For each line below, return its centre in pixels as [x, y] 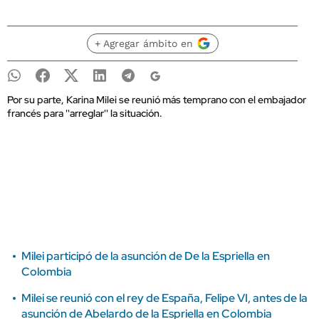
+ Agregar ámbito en [143, 43]
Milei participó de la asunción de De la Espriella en [146, 256]
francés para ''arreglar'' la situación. [85, 113]
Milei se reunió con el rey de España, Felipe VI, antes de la [164, 298]
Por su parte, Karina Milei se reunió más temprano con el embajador [157, 100]
